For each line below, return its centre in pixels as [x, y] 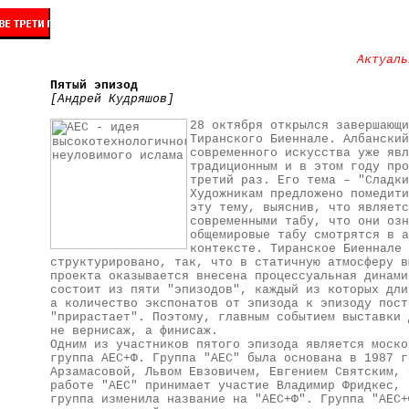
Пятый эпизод [94, 86]
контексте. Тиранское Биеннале [295, 248]
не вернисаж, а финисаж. [134, 330]
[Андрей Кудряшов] [112, 100]
